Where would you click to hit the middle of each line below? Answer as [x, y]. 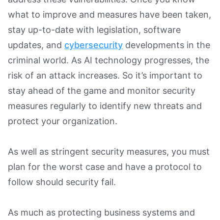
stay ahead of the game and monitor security [102, 90]
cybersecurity [94, 45]
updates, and [36, 45]
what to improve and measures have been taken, [110, 14]
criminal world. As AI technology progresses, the [109, 60]
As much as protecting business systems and [101, 212]
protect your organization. [63, 121]
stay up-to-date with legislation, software [94, 29]
